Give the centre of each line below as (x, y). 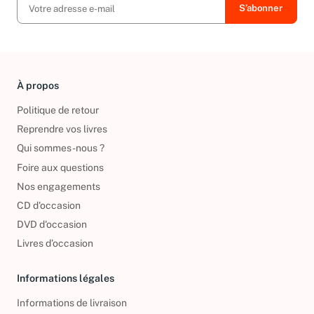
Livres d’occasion (55, 253)
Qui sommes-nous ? (61, 158)
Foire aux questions (60, 177)
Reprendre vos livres (62, 139)
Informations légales (66, 287)
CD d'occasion (49, 215)
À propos (38, 95)
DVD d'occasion (52, 234)
